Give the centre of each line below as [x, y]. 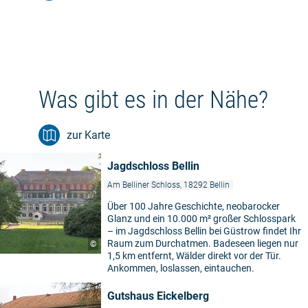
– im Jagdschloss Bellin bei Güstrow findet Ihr [204, 231]
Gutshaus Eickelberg [158, 296]
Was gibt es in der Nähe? [153, 100]
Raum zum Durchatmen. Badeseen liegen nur [203, 243]
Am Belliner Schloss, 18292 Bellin [168, 185]
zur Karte [88, 135]
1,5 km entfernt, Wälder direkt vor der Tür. [194, 255]
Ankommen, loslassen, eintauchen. [181, 268]
